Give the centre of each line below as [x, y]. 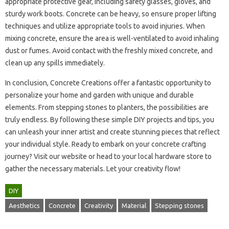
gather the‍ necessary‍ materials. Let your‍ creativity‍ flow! [93, 168]
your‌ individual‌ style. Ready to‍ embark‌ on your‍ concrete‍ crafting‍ [106, 144]
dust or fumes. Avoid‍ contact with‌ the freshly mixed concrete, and [109, 50]
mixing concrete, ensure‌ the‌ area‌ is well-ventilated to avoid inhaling [112, 38]
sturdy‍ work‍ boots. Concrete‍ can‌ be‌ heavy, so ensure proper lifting [111, 14]
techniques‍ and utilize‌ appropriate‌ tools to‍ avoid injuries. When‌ [105, 26]
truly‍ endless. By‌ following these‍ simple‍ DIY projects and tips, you [110, 119]
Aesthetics [24, 205]
